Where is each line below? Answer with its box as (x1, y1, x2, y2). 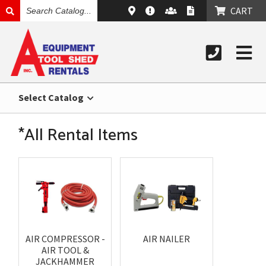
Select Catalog (18, 91, 86, 103)
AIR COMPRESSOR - (25, 233, 105, 245)
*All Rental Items (18, 122, 138, 149)
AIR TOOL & (41, 244, 89, 256)
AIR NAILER (143, 233, 191, 245)
